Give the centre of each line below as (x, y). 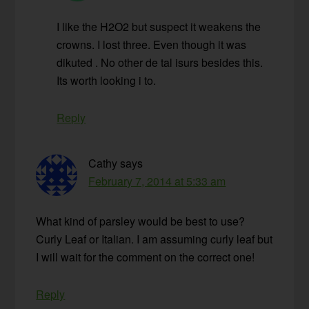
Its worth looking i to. (107, 81)
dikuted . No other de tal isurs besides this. (160, 63)
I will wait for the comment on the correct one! (146, 257)
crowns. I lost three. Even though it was (152, 45)
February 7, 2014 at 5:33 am (157, 181)
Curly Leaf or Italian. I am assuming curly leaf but (154, 239)
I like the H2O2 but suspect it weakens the (159, 27)
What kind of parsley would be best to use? (141, 221)
